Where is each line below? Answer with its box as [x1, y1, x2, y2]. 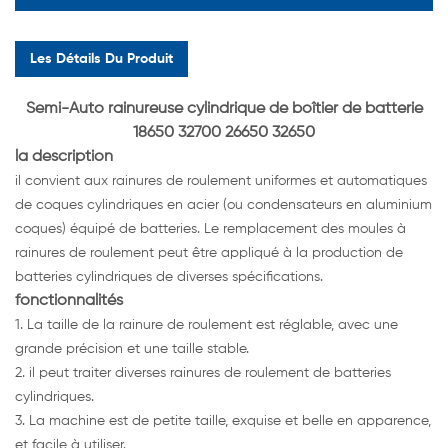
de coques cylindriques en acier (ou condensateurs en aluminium [15, 198, 432, 213]
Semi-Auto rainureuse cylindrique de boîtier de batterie [25, 101, 423, 118]
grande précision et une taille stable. [15, 342, 249, 357]
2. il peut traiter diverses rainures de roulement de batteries [15, 366, 391, 381]
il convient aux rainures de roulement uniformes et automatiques [15, 174, 427, 189]
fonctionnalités [15, 293, 123, 310]
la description [15, 149, 113, 166]
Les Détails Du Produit [30, 52, 173, 67]
